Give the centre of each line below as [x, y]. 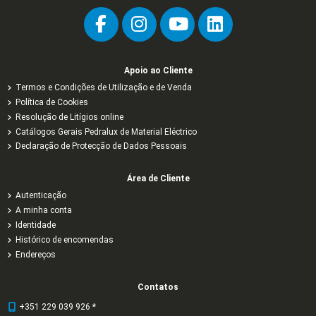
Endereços [36, 254]
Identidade [36, 225]
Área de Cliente [158, 179]
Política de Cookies [52, 102]
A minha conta [44, 211]
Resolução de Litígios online [69, 117]
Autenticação [41, 196]
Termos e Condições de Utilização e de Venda [104, 88]
